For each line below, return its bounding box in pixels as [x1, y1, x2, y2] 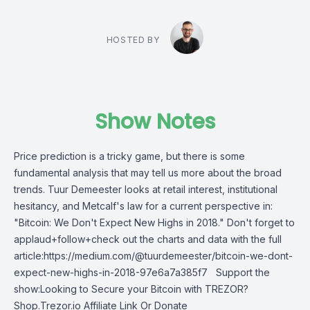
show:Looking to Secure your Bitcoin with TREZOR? [14, 283, 248, 295]
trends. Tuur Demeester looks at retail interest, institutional [14, 183, 277, 195]
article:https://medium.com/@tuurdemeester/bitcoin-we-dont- [14, 250, 293, 262]
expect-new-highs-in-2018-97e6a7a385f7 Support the [14, 266, 270, 278]
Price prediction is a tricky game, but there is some [14, 150, 245, 162]
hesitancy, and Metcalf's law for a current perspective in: [14, 200, 273, 212]
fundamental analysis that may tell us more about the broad [14, 167, 282, 179]
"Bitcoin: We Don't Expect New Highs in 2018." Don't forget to [14, 217, 295, 228]
